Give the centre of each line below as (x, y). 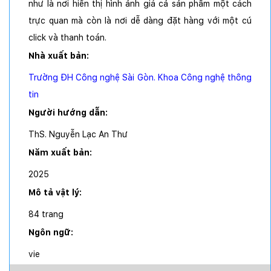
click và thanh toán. (67, 38)
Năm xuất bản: (61, 153)
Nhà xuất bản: (60, 56)
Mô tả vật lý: (56, 193)
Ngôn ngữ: (52, 233)
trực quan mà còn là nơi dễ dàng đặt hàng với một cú (140, 21)
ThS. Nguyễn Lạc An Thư (78, 135)
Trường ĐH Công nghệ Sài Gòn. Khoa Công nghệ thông (140, 78)
